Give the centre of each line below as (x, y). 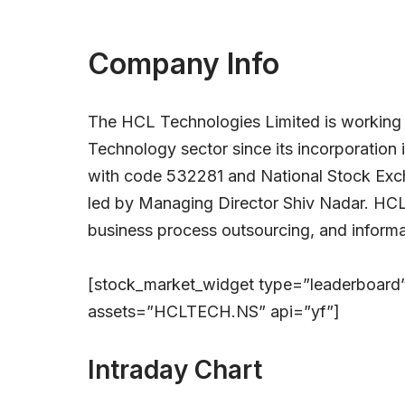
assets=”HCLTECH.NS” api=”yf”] (214, 311)
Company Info (184, 63)
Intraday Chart (175, 369)
